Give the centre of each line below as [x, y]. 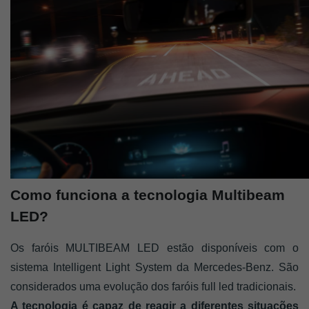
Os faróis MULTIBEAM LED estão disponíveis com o [154, 248]
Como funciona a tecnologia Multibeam [148, 195]
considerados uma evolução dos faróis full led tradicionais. [154, 286]
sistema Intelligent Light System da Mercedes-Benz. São [154, 267]
